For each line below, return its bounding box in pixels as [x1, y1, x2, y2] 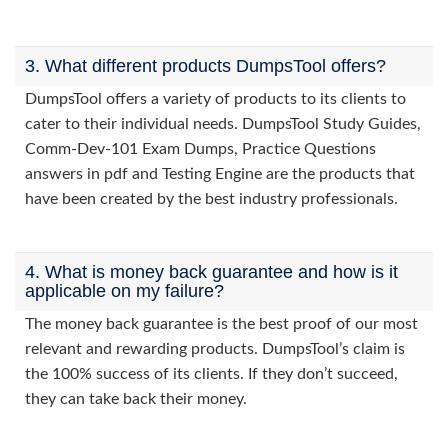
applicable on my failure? [25, 281, 224, 301]
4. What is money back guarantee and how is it [25, 262, 398, 282]
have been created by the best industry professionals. [25, 191, 398, 207]
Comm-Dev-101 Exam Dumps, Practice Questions [25, 141, 376, 157]
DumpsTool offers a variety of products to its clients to [25, 91, 406, 107]
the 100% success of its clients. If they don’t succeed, [25, 366, 398, 382]
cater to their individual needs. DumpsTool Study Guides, [25, 116, 421, 132]
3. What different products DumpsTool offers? [25, 56, 386, 76]
